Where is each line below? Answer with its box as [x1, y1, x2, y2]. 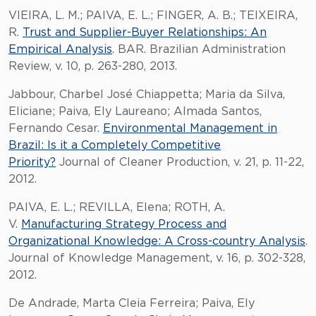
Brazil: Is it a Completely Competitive [8, 140, 221, 151]
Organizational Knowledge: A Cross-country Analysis [8, 236, 305, 247]
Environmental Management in [103, 123, 277, 134]
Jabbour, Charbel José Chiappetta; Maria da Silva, [8, 89, 285, 100]
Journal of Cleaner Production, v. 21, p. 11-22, [56, 157, 304, 168]
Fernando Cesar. [8, 123, 103, 134]
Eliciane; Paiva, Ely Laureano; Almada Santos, [8, 106, 262, 117]
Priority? [8, 157, 56, 168]
